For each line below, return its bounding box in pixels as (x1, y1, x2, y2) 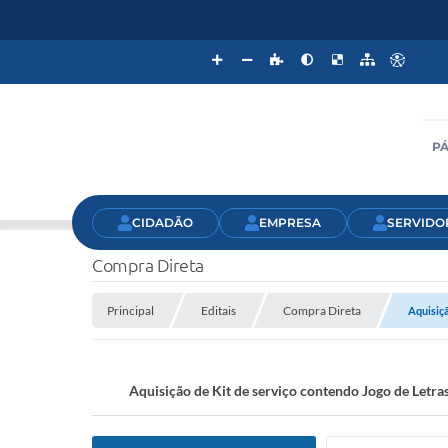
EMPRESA (259, 214, 321, 230)
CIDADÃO (132, 214, 193, 230)
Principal (107, 303, 154, 318)
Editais (201, 303, 236, 318)
